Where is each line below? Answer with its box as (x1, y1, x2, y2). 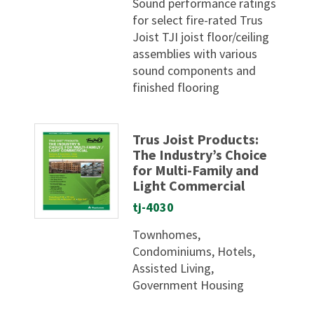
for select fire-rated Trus (132, 12, 264, 29)
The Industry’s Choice (132, 145, 268, 163)
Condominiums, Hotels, (132, 243, 256, 259)
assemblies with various (132, 46, 258, 62)
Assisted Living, (132, 259, 214, 276)
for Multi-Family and (132, 161, 259, 179)
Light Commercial (132, 176, 245, 194)
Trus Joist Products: (132, 130, 259, 148)
